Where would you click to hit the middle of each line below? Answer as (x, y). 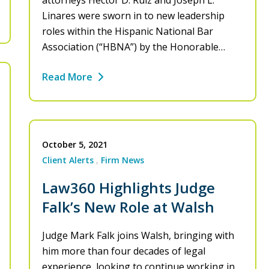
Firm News (122, 160)
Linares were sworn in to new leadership (133, 16)
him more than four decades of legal (124, 251)
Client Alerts (68, 160)
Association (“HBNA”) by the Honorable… (134, 47)
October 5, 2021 (75, 145)
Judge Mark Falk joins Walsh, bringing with (138, 236)
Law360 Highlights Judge (128, 188)
